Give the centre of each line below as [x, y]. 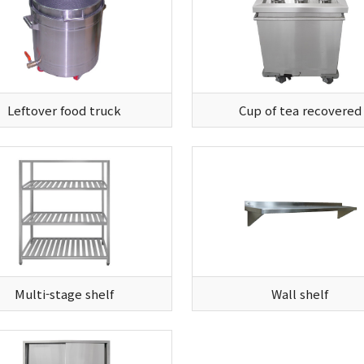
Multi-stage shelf [64, 293]
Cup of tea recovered [300, 110]
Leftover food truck [64, 110]
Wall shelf [300, 293]
